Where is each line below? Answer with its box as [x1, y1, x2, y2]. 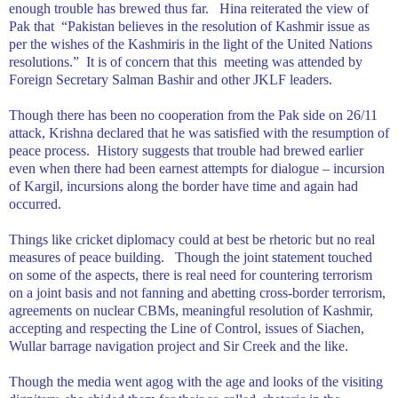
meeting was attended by [224, 53, 362, 69]
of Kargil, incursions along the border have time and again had [9, 178, 358, 194]
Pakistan [68, 18, 115, 34]
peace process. [9, 142, 90, 158]
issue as [323, 18, 370, 34]
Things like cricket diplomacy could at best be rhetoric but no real [9, 231, 375, 247]
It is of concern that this [86, 53, 217, 69]
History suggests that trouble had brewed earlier [97, 142, 363, 158]
